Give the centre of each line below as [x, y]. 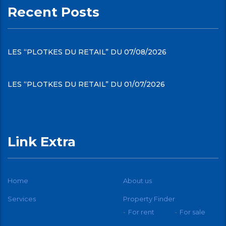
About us [137, 181]
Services [22, 199]
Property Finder [149, 199]
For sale [192, 212]
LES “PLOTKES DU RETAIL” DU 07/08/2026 [87, 52]
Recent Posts [53, 12]
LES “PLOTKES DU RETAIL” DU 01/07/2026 [86, 84]
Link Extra [42, 142]
